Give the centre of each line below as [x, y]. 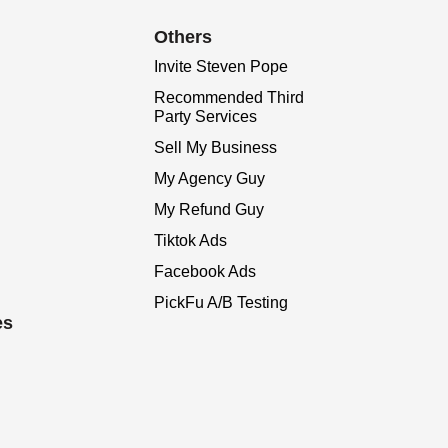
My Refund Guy [209, 209]
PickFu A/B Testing [221, 302]
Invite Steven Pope [221, 66]
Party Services [205, 116]
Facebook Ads [205, 271]
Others [183, 37]
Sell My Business [215, 147]
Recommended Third [229, 97]
